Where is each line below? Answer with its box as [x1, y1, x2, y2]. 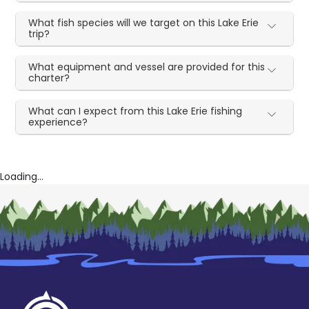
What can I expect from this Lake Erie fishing [28, 103, 243, 118]
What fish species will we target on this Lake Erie [28, 15, 259, 30]
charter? [28, 70, 70, 85]
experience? [28, 114, 88, 129]
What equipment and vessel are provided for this [28, 59, 266, 74]
